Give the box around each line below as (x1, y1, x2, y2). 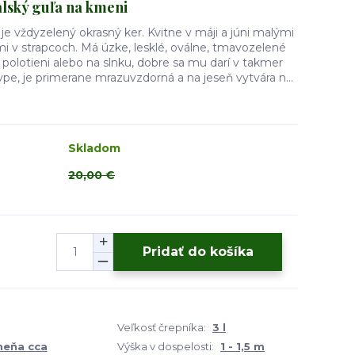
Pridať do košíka (142, 243, 254, 259)
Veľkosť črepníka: (117, 321, 206, 334)
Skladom (68, 141, 120, 155)
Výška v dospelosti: (117, 340, 214, 353)
